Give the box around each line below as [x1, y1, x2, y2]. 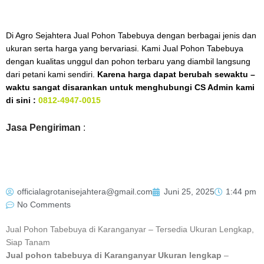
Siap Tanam [6, 237, 50, 247]
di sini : [6, 96, 38, 105]
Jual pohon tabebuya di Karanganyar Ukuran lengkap [6, 250, 222, 260]
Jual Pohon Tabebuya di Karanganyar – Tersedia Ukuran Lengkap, [6, 225, 254, 234]
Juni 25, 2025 [164, 187, 214, 196]
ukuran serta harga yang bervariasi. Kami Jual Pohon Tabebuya [6, 44, 243, 54]
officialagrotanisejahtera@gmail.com [17, 187, 153, 196]
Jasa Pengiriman [6, 123, 81, 133]
